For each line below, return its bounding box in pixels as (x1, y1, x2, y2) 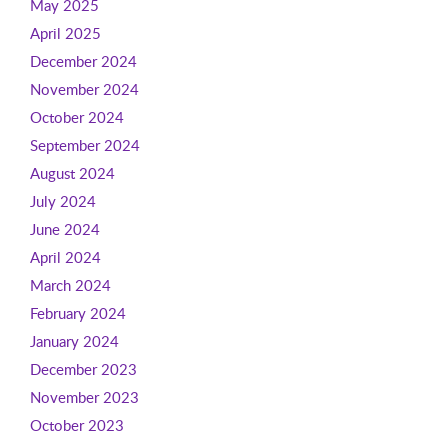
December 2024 (29, 51, 137, 71)
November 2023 (29, 387, 139, 407)
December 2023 (29, 359, 137, 379)
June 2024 (29, 219, 100, 239)
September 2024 (29, 135, 140, 155)
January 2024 (29, 331, 119, 351)
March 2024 (29, 275, 111, 295)
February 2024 (29, 303, 126, 323)
